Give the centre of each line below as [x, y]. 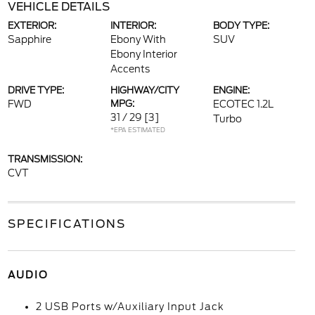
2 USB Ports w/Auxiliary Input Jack [130, 307]
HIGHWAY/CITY [144, 90]
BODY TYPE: [242, 26]
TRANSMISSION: [45, 159]
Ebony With [138, 39]
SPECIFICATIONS [66, 224]
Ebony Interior [143, 54]
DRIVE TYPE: [36, 90]
